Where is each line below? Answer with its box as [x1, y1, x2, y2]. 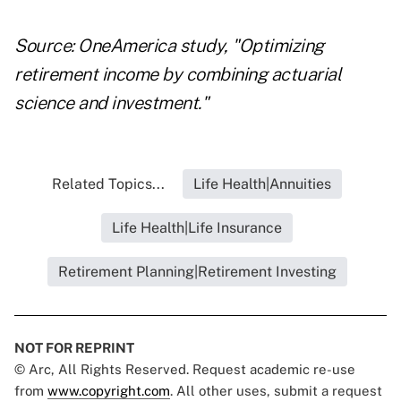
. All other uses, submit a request [170, 383, 382, 399]
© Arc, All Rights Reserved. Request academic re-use [14, 362, 355, 378]
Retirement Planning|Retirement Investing [57, 263, 337, 281]
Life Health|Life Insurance [112, 219, 282, 237]
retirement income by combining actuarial [14, 64, 341, 86]
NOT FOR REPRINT [14, 340, 134, 356]
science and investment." [14, 92, 208, 115]
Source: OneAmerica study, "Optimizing [14, 35, 324, 57]
